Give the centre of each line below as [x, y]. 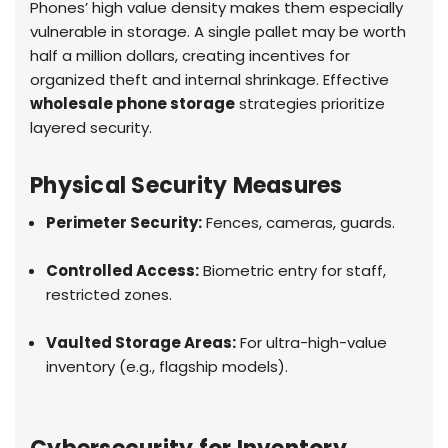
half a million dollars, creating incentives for [190, 56]
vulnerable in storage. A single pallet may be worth [218, 32]
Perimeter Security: [124, 223]
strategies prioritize [310, 104]
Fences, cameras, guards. [299, 223]
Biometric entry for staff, [293, 271]
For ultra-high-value [312, 343]
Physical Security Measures [186, 186]
